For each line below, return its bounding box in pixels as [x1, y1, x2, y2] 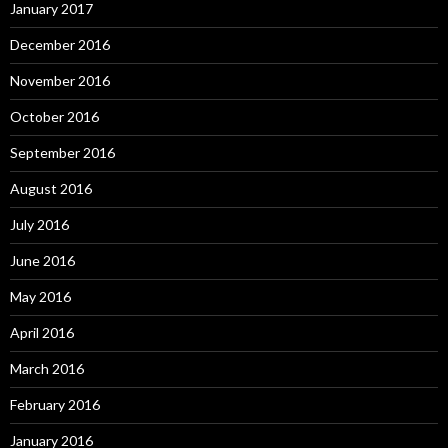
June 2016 [10, 252, 75, 269]
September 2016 [10, 144, 115, 161]
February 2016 [10, 396, 100, 413]
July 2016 [10, 216, 69, 233]
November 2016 [10, 72, 110, 89]
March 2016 [10, 360, 84, 377]
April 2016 [10, 324, 74, 341]
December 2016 [10, 36, 110, 53]
